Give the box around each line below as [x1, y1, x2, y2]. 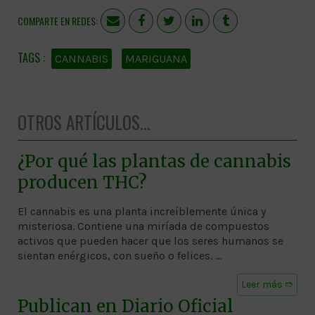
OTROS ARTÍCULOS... [18, 108, 150, 135]
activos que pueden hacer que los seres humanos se [18, 233, 283, 247]
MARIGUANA [125, 51, 187, 65]
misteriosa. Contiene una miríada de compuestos [18, 219, 269, 233]
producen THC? [18, 171, 147, 193]
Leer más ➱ [241, 278, 293, 290]
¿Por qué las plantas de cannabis [18, 150, 291, 172]
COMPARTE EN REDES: [18, 13, 98, 28]
